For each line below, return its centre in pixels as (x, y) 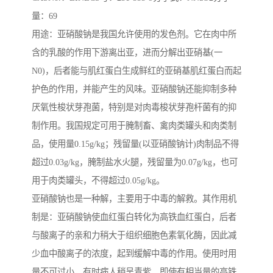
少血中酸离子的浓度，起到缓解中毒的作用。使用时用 (134, 254)
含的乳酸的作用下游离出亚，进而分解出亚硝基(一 (127, 53)
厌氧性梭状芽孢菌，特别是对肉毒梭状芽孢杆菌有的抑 (134, 108)
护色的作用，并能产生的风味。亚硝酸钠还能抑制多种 (134, 89)
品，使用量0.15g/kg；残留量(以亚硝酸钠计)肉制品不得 (135, 144)
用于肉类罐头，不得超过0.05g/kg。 (98, 181)
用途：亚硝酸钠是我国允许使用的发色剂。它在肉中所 (134, 34)
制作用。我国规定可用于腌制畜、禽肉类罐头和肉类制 (134, 126)
